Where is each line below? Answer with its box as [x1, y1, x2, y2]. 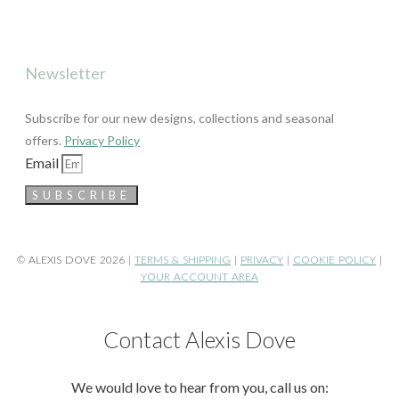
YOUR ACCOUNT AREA [141, 270, 258, 284]
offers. [25, 133, 64, 149]
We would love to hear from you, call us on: [70, 378, 329, 395]
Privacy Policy [64, 133, 140, 149]
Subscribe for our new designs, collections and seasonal [25, 110, 334, 126]
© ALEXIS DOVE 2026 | [17, 253, 134, 267]
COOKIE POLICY [293, 253, 376, 267]
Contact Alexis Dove [103, 325, 296, 353]
